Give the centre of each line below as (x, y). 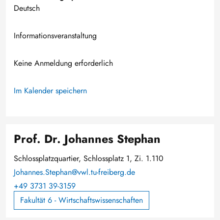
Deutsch (27, 8)
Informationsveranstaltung (55, 36)
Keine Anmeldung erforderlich (63, 63)
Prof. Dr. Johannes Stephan (87, 139)
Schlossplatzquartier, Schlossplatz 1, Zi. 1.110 (89, 158)
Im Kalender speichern (50, 91)
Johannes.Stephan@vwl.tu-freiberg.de (74, 172)
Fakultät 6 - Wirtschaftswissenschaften (82, 200)
